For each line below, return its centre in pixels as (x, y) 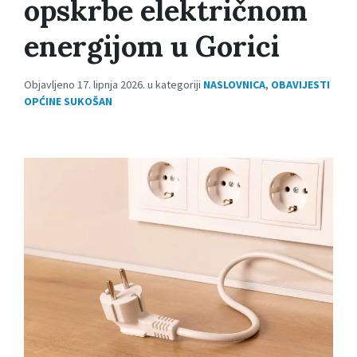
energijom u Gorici (152, 46)
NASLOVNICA (234, 84)
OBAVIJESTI (300, 84)
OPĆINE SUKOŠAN (68, 101)
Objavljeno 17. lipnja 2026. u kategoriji (114, 84)
